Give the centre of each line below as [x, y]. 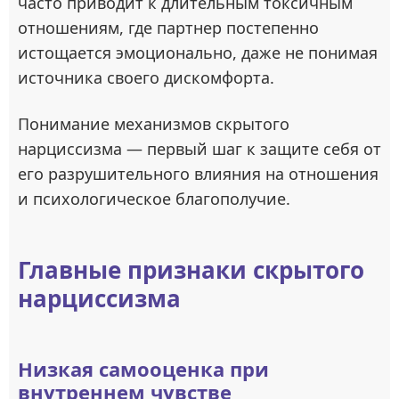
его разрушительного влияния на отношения [198, 174]
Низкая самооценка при [143, 369]
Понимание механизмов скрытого [154, 124]
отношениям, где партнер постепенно [168, 28]
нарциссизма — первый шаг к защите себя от [199, 149]
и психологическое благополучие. [154, 199]
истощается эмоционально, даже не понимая [198, 53]
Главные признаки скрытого [191, 270]
